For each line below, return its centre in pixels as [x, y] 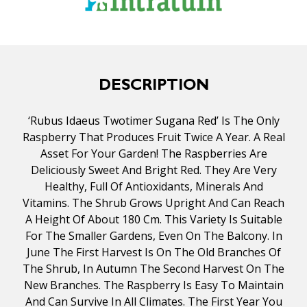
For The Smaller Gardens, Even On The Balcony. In [153, 236]
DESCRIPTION [153, 87]
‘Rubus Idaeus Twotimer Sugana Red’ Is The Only [153, 121]
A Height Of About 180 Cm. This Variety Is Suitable [153, 220]
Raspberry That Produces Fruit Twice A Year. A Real [153, 137]
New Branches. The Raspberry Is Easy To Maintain [153, 285]
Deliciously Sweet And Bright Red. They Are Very [153, 170]
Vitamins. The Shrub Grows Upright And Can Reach [153, 203]
